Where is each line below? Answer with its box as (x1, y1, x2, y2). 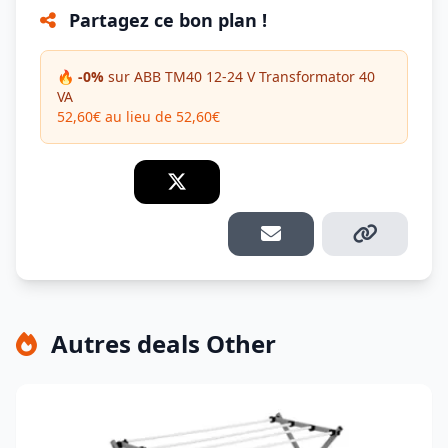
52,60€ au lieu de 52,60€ (57, 107, 220, 126)
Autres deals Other (45, 327, 276, 360)
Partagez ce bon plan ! (64, 8, 267, 32)
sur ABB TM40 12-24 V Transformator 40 (104, 67, 375, 86)
